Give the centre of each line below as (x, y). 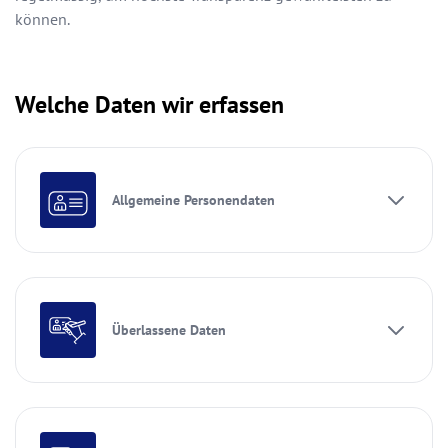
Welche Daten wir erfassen (149, 105)
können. (42, 19)
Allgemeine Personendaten (193, 200)
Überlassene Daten (169, 330)
